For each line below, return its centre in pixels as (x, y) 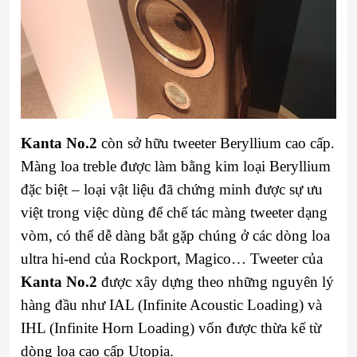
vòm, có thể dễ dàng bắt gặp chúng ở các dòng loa (175, 235)
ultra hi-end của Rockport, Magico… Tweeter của (172, 258)
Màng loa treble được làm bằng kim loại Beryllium (176, 166)
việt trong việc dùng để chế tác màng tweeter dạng (174, 212)
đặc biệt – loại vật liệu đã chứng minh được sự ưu (172, 189)
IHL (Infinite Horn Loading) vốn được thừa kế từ (171, 328)
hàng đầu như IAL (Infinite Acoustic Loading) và (171, 304)
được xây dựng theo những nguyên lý (216, 281)
